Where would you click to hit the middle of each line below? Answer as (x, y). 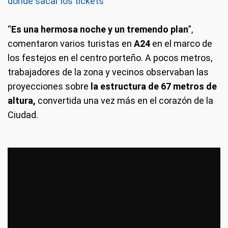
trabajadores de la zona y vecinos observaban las (108, 72)
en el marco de (182, 44)
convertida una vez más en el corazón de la (124, 101)
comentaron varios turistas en (70, 44)
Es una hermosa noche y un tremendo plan (100, 29)
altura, (22, 101)
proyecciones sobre (48, 86)
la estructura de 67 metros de (153, 86)
